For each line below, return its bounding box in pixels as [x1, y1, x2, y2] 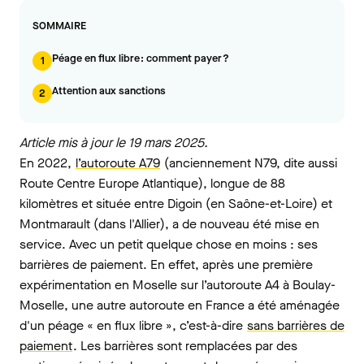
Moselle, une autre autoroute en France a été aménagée [19, 297, 340, 314]
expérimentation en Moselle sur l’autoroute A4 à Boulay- [19, 276, 336, 293]
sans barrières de [247, 317, 344, 334]
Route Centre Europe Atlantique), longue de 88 [19, 175, 285, 192]
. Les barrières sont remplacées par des [73, 337, 297, 354]
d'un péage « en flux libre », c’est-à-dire [19, 317, 246, 334]
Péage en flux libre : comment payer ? [52, 51, 229, 65]
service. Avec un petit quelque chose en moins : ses [19, 236, 318, 253]
